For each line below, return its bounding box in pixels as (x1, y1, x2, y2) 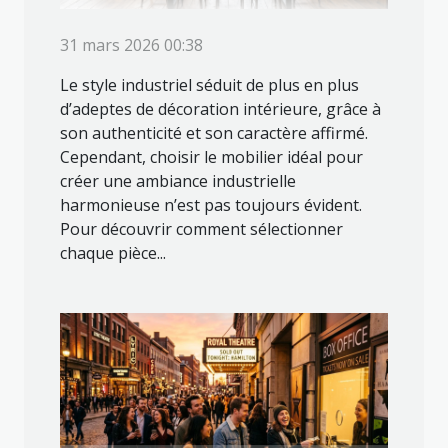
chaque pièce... (60, 242, 166, 265)
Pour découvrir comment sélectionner (60, 218, 343, 241)
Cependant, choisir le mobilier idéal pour (60, 146, 363, 169)
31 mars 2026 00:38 (60, 34, 203, 57)
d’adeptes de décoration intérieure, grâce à (60, 98, 381, 121)
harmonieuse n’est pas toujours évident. (60, 194, 362, 217)
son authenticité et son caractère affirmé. (60, 122, 368, 145)
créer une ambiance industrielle (60, 170, 296, 193)
